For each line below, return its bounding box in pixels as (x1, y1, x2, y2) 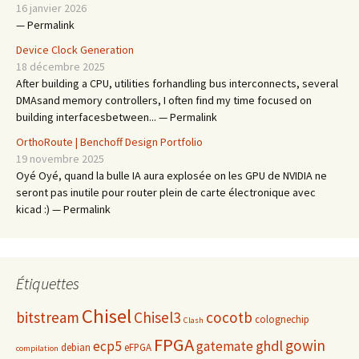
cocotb (206, 308, 252, 327)
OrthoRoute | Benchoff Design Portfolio (16, 135, 203, 149)
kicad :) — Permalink (16, 202, 111, 216)
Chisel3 (134, 308, 181, 327)
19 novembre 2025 (16, 151, 104, 166)
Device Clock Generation (16, 42, 134, 57)
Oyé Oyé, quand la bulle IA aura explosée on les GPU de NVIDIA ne (16, 168, 327, 183)
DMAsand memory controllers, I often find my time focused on (16, 93, 312, 107)
